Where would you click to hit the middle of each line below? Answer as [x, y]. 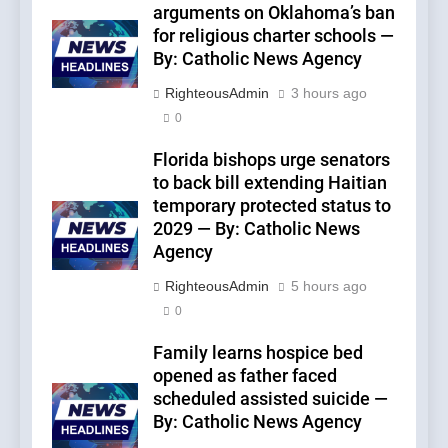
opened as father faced [245, 375]
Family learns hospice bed [258, 352]
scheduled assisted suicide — [270, 398]
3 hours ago [329, 92]
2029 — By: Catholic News [256, 228]
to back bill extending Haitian [270, 182]
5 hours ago [329, 285]
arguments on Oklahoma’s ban [274, 12]
